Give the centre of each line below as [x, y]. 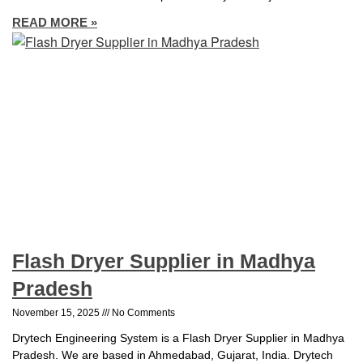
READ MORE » [55, 22]
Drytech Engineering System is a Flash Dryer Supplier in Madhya [178, 338]
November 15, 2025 [57, 313]
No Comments [142, 313]
